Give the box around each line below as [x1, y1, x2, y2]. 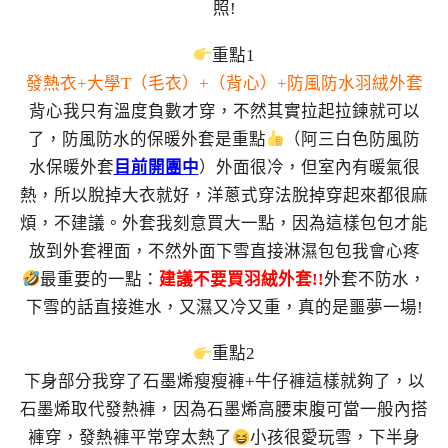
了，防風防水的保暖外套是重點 [27, 129, 266, 149]
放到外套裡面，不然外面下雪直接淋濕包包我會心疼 [28, 241, 420, 261]
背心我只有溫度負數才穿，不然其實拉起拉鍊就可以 [28, 101, 420, 121]
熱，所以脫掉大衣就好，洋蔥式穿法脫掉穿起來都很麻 [20, 185, 428, 205]
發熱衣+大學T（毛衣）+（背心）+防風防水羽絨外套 [25, 73, 423, 93]
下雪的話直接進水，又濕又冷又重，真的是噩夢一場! [25, 297, 423, 317]
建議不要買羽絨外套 [159, 269, 313, 289]
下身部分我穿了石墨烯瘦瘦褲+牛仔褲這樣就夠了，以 [23, 372, 425, 392]
